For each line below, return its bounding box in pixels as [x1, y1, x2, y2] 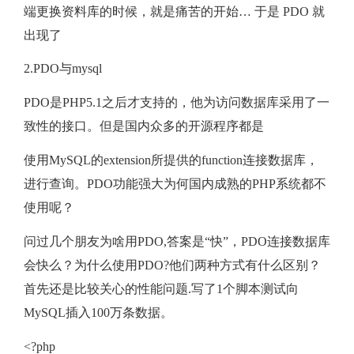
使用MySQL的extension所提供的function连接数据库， [24, 153, 318, 168]
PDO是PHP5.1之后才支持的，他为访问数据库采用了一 [24, 96, 330, 110]
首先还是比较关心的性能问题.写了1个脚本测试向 [24, 281, 299, 296]
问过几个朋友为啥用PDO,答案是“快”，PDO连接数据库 [24, 234, 330, 248]
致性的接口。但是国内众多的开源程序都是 [24, 119, 264, 134]
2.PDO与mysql [24, 62, 102, 76]
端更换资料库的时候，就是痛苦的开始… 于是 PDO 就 [24, 4, 325, 18]
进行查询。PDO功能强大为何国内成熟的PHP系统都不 [24, 177, 326, 191]
